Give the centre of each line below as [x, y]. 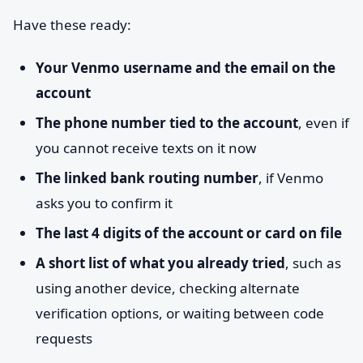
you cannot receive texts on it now [146, 148]
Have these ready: [72, 25]
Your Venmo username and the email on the [186, 68]
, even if [324, 123]
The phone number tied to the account [167, 123]
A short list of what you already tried [160, 263]
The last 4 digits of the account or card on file [189, 233]
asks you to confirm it [104, 203]
